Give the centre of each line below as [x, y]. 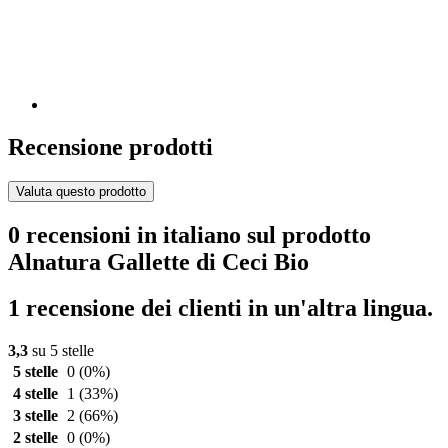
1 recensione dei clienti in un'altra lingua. [220, 308]
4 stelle [35, 394]
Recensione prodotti [110, 146]
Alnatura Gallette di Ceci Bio [158, 261]
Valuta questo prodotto [81, 191]
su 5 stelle [61, 351]
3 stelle [35, 416]
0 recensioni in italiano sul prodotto [189, 234]
